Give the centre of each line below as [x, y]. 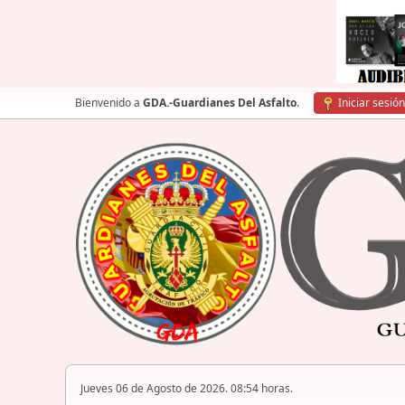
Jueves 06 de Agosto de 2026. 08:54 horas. [187, 389]
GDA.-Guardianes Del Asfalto [220, 103]
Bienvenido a [109, 103]
